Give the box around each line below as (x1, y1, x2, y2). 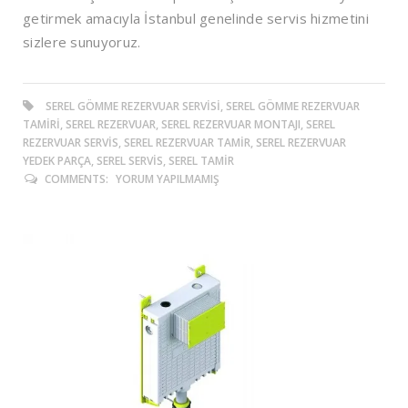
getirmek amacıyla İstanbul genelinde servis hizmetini (23, 8, 369, 27)
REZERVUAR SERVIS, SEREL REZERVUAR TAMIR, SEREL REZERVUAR (23, 134, 346, 150)
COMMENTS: (42, 170, 111, 187)
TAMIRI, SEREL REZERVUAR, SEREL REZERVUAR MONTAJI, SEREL (23, 116, 335, 132)
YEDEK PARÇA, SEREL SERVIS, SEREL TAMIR (23, 152, 234, 168)
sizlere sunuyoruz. (23, 32, 141, 51)
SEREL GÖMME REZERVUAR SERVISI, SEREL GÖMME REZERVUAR (46, 97, 360, 114)
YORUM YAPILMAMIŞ (116, 170, 219, 187)
